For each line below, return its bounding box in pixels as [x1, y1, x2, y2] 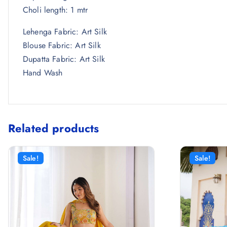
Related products [8, 120, 99, 137]
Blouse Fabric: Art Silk [23, 40, 101, 52]
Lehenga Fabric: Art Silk [23, 26, 107, 38]
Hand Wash [23, 67, 63, 79]
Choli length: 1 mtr [23, 4, 88, 16]
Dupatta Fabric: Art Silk [23, 53, 105, 65]
